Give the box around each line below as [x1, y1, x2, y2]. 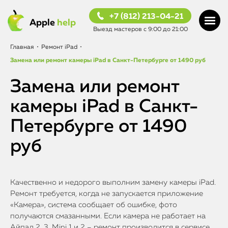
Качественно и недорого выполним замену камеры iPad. [10, 179, 216, 186]
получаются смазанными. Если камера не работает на [10, 212, 206, 220]
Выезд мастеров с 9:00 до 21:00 [93, 26, 188, 33]
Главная [10, 44, 34, 50]
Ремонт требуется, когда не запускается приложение [10, 190, 203, 197]
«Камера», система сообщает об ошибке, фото [10, 201, 177, 209]
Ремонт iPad [41, 44, 77, 50]
